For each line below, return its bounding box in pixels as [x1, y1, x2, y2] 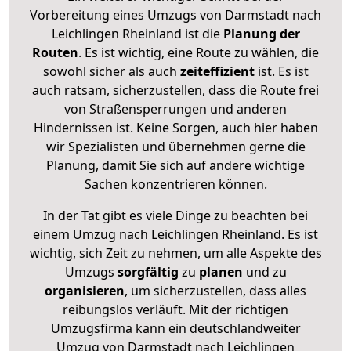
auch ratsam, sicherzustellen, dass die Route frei [32, 81, 319, 99]
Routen [32, 43, 78, 61]
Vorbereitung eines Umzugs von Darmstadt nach [30, 5, 321, 24]
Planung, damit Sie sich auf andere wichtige [46, 156, 305, 174]
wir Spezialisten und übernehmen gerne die [45, 137, 306, 155]
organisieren [45, 281, 125, 299]
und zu [242, 262, 287, 280]
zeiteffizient [179, 62, 255, 80]
